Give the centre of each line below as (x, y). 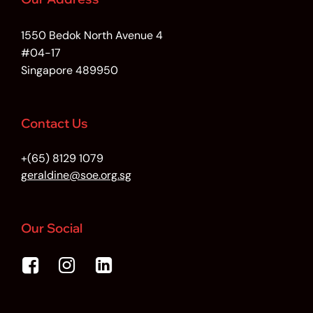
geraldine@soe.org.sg (76, 175)
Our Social (52, 228)
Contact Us (54, 124)
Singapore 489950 (70, 71)
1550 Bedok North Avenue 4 (92, 36)
